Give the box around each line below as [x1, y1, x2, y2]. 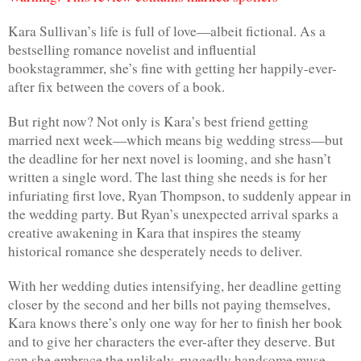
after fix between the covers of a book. [8, 77, 225, 96]
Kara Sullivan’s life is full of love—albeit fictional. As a [8, 21, 326, 40]
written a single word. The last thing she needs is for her [8, 167, 327, 186]
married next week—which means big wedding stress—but [8, 130, 343, 149]
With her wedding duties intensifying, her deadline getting [8, 276, 342, 295]
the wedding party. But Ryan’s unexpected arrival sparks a [8, 204, 338, 223]
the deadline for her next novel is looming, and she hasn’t [8, 148, 331, 168]
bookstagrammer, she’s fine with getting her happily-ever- [8, 58, 337, 77]
